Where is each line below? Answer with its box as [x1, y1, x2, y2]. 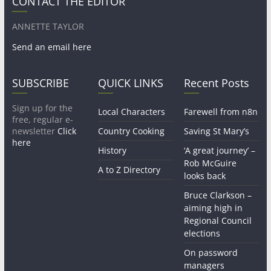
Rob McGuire [184, 157, 237, 169]
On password [184, 247, 238, 259]
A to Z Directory [98, 164, 161, 176]
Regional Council [184, 215, 252, 227]
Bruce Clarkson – [184, 189, 252, 201]
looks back [184, 170, 226, 182]
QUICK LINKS [98, 76, 164, 91]
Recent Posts [184, 76, 250, 91]
